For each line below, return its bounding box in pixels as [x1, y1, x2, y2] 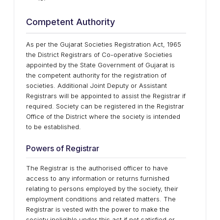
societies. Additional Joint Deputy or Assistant [26, 82, 167, 89]
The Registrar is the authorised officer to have [26, 164, 168, 172]
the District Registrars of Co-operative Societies [26, 51, 172, 58]
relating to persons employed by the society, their [26, 185, 178, 192]
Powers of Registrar [26, 143, 99, 153]
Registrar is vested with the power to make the [26, 205, 169, 213]
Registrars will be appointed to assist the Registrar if [26, 92, 186, 100]
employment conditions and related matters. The [26, 195, 176, 203]
